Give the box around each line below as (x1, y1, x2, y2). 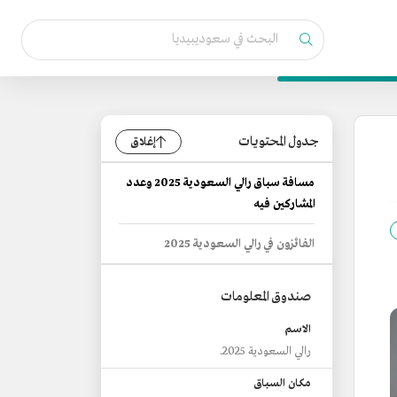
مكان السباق (253, 377, 311, 391)
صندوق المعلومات (221, 288, 311, 306)
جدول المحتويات (238, 133, 318, 151)
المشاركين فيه (254, 197, 315, 212)
